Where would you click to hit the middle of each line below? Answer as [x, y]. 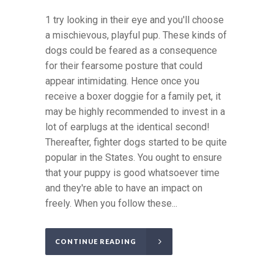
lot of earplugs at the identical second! [128, 127]
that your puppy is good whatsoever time [132, 173]
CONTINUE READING [96, 242]
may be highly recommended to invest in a [135, 112]
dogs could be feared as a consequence [131, 51]
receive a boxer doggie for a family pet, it [133, 97]
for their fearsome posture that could [124, 66]
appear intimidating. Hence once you [122, 81]
